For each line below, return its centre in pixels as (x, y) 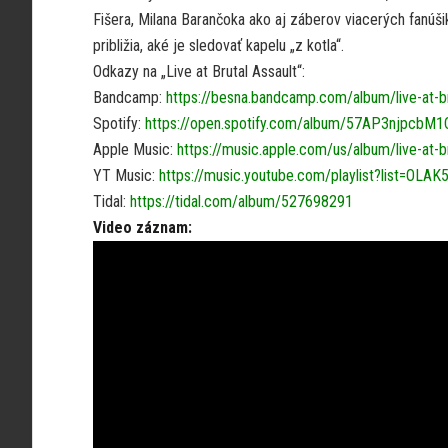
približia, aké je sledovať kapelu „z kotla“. (218, 45)
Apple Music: (135, 149)
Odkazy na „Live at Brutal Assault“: (199, 71)
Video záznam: (142, 227)
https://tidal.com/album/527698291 (241, 201)
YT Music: (126, 175)
